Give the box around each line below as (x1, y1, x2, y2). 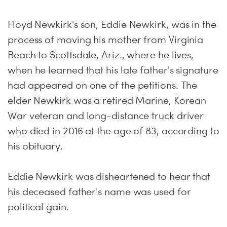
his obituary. (8, 140, 63, 152)
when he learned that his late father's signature (8, 64, 218, 76)
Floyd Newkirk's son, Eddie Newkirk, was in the (8, 18, 216, 30)
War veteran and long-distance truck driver (8, 109, 204, 122)
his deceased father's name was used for (8, 185, 191, 198)
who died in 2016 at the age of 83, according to (8, 125, 219, 137)
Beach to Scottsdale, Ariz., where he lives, (8, 49, 194, 61)
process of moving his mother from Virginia (8, 33, 204, 46)
